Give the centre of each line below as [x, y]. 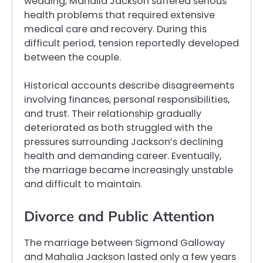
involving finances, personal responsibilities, [127, 100]
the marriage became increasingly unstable [129, 170]
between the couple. [73, 58]
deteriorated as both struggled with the [118, 128]
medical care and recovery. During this [115, 29]
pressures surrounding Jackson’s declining [124, 142]
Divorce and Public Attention [119, 216]
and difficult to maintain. [83, 184]
